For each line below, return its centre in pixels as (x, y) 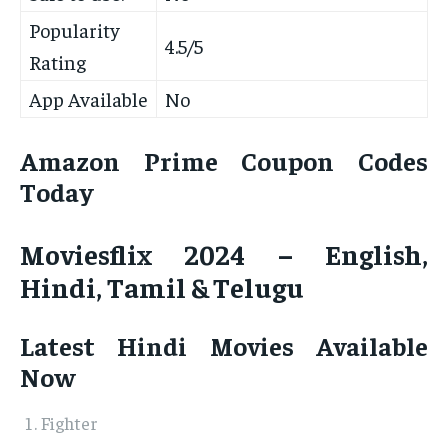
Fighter (69, 423)
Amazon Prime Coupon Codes (224, 161)
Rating (57, 62)
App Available (88, 99)
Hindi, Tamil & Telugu (162, 287)
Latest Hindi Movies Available (224, 346)
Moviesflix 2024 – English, (224, 254)
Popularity (74, 30)
